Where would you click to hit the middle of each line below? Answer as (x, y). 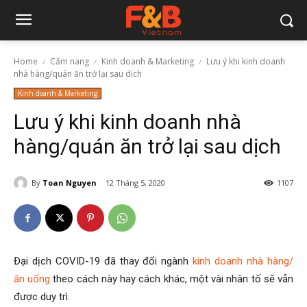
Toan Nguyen (70, 182)
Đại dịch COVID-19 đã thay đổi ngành (103, 261)
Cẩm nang (70, 62)
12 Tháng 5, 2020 (135, 183)
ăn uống (32, 279)
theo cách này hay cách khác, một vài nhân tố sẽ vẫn (172, 279)
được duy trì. (42, 297)
